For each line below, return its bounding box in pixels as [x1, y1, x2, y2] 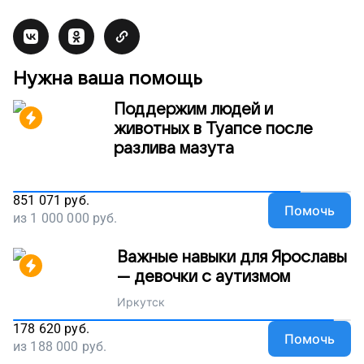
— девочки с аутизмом [116, 267, 290, 286]
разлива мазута [114, 139, 234, 158]
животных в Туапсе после [114, 119, 313, 138]
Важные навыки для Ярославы [116, 248, 347, 266]
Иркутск [116, 294, 165, 309]
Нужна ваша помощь [13, 67, 202, 89]
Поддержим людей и [114, 100, 273, 119]
